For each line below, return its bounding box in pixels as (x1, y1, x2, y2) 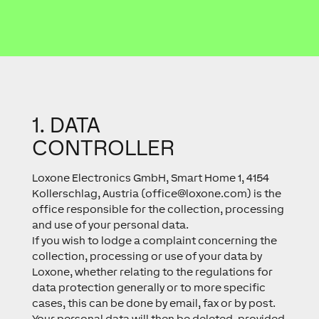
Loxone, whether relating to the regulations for (31, 266, 273, 278)
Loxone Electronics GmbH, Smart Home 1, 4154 (31, 172, 269, 184)
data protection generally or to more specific (31, 281, 266, 293)
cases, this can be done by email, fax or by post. (31, 297, 276, 309)
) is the (246, 187, 281, 199)
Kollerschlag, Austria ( (31, 187, 145, 199)
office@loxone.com (145, 187, 247, 199)
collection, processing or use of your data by (31, 250, 262, 262)
